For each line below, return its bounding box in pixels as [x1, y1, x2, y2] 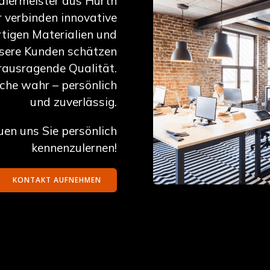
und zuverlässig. [30, 94, 117, 109]
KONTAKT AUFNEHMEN [13, 174, 101, 185]
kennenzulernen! [31, 140, 117, 155]
